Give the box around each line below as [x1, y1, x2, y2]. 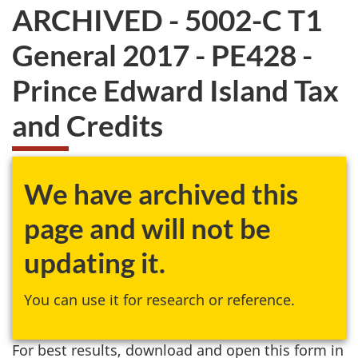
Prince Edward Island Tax [12, 71, 339, 108]
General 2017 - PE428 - [12, 36, 312, 73]
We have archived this [24, 177, 298, 210]
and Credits [12, 106, 163, 143]
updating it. [24, 245, 165, 279]
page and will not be [24, 211, 271, 245]
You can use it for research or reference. [24, 289, 295, 309]
